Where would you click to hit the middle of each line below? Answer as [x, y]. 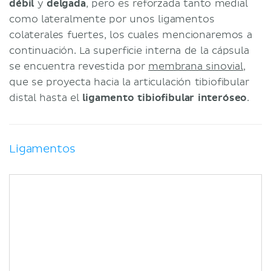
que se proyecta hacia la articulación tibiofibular [129, 82]
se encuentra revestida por [79, 66]
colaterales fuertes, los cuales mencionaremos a [131, 35]
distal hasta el [46, 98]
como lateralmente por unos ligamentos [112, 19]
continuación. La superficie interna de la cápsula [129, 51]
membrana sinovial [196, 66]
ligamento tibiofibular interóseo [165, 98]
